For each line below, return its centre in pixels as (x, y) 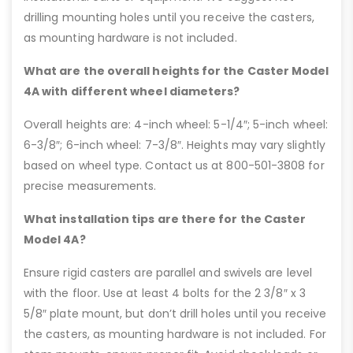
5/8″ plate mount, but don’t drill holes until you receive (175, 313)
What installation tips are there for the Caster (165, 219)
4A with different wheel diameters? (132, 91)
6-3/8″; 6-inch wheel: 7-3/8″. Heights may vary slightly (175, 145)
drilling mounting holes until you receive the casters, (169, 17)
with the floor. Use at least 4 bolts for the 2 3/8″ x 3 (165, 293)
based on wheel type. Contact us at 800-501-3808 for (174, 165)
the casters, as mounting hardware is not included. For (175, 334)
